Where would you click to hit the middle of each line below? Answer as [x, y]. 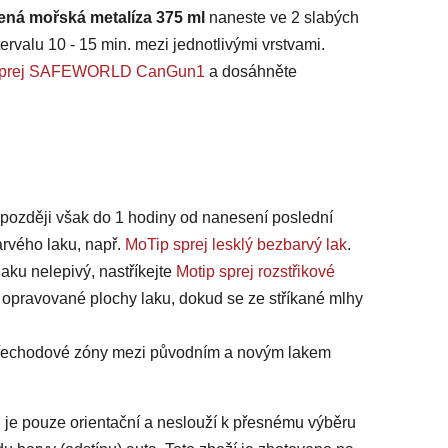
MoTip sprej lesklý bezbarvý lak [236, 245]
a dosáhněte [251, 72]
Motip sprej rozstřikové [255, 272]
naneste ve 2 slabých [284, 18]
